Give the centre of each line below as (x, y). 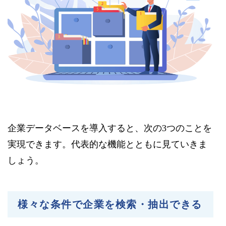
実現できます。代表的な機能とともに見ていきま (107, 144)
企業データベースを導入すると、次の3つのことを (110, 128)
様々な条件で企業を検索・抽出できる (110, 204)
